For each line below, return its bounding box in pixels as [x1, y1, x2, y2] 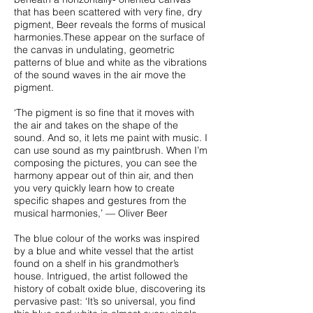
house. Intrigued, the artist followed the [14, 270, 188, 282]
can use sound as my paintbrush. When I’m [14, 144, 208, 156]
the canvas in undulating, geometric [14, 43, 175, 56]
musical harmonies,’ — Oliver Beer [14, 207, 168, 219]
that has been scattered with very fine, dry [14, 6, 202, 18]
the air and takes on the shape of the [14, 119, 178, 131]
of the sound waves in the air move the [14, 68, 186, 81]
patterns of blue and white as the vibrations [14, 56, 207, 68]
